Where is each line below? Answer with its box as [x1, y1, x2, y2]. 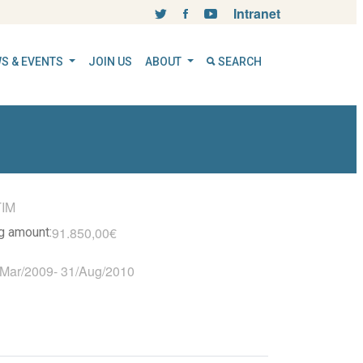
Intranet [233, 4, 280, 23]
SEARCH [216, 55, 262, 68]
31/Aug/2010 [61, 262, 135, 280]
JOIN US [88, 55, 133, 68]
